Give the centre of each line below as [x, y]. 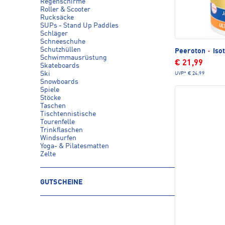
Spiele [50, 90]
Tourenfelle [58, 122]
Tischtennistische [68, 114]
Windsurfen [58, 138]
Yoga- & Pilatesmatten [75, 146]
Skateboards [60, 66]
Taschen [53, 106]
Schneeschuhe [63, 42]
